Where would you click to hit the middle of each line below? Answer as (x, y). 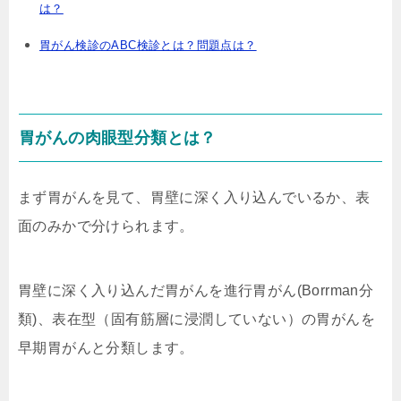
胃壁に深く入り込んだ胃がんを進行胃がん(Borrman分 (196, 290)
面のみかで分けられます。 (106, 226)
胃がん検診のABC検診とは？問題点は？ (148, 45)
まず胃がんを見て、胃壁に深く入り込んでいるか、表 (194, 197)
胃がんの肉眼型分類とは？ (118, 137)
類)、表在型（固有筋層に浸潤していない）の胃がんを (196, 319)
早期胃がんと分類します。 (106, 347)
